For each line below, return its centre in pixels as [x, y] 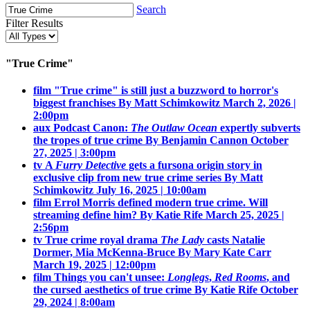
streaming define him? [85, 215]
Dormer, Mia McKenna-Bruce [104, 253]
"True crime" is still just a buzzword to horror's [166, 91]
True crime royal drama [103, 240]
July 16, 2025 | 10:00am [151, 190]
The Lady [182, 240]
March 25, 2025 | [245, 215]
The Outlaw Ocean [174, 128]
